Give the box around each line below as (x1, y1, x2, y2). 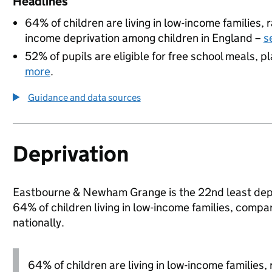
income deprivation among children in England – (24, 31, 263, 45)
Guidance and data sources (27, 92, 141, 103)
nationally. (12, 216, 64, 229)
